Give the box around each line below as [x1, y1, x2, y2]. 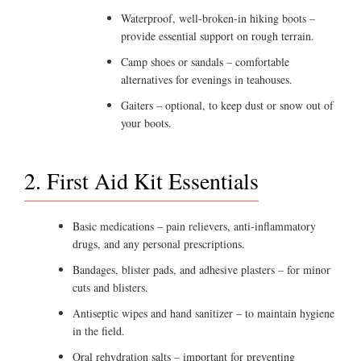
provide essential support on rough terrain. [121, 28, 314, 44]
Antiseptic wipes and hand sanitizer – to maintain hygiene [73, 305, 334, 322]
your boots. [121, 115, 172, 131]
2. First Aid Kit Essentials [24, 165, 259, 197]
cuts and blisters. [73, 280, 148, 296]
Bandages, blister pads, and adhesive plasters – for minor [73, 262, 330, 278]
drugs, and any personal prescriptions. [73, 236, 245, 252]
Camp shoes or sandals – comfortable [121, 54, 289, 70]
